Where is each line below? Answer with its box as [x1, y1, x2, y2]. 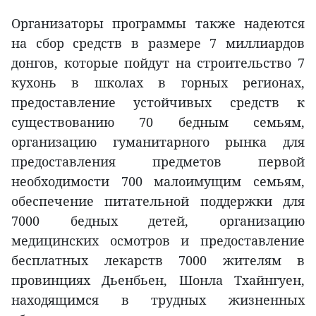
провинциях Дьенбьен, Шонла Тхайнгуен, [11, 272, 305, 289]
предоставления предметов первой [11, 153, 305, 171]
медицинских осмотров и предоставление [11, 232, 305, 250]
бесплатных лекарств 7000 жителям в [11, 252, 305, 269]
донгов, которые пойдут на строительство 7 [11, 54, 305, 72]
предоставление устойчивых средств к [11, 94, 305, 111]
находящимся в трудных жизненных [11, 291, 305, 309]
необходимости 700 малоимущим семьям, [11, 173, 305, 190]
